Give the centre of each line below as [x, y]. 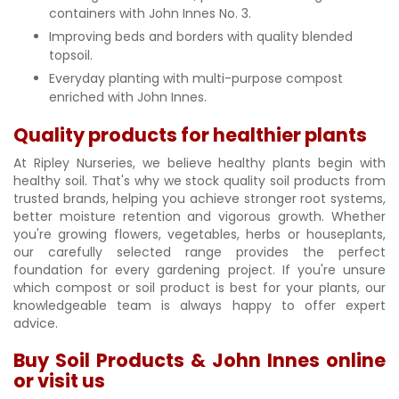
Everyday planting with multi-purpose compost [196, 78]
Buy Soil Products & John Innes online [199, 360]
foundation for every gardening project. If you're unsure [199, 269]
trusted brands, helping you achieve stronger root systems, [199, 198]
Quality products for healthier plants [190, 134]
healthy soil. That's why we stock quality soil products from [199, 180]
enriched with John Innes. [130, 97]
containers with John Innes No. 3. [150, 13]
